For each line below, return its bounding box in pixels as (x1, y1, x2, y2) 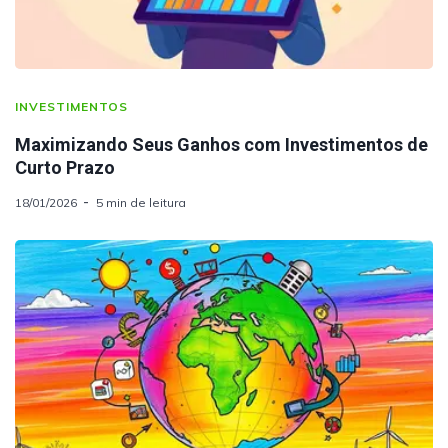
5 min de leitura (96, 195, 186, 211)
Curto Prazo (15, 157, 115, 179)
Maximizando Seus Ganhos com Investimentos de (15, 134, 428, 156)
